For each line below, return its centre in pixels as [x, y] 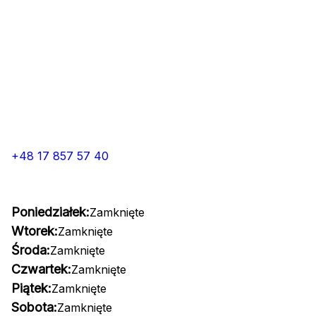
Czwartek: [41, 269]
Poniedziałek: [50, 212]
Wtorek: [35, 231]
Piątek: [31, 288]
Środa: [31, 250]
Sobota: [34, 307]
